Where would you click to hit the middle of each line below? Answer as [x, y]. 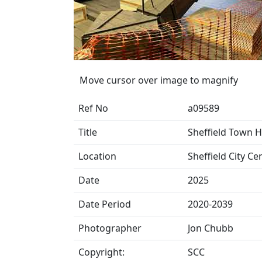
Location [97, 156]
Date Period [105, 204]
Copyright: [101, 252]
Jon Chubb [211, 228]
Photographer [110, 228]
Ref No [93, 108]
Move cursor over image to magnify [159, 80]
